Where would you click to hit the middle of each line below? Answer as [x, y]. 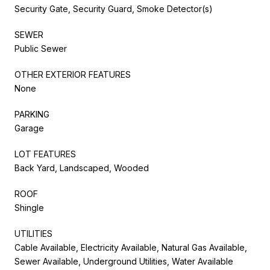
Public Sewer [41, 48]
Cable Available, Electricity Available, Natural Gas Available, [131, 247]
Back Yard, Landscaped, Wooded [82, 168]
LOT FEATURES [45, 154]
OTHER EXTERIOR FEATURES [73, 74]
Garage [29, 128]
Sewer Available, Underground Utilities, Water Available [124, 261]
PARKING [32, 114]
